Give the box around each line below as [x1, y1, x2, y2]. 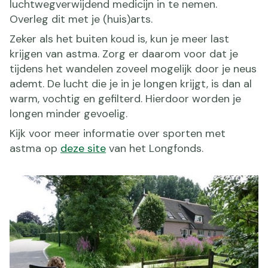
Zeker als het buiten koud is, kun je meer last [10, 31, 229, 46]
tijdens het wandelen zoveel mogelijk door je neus [10, 61, 257, 76]
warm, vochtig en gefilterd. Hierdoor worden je [10, 91, 241, 106]
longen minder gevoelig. [10, 106, 127, 121]
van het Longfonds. [106, 141, 203, 156]
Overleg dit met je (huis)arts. [10, 11, 153, 26]
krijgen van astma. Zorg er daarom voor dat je [10, 46, 238, 61]
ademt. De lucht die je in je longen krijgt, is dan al [10, 76, 252, 91]
